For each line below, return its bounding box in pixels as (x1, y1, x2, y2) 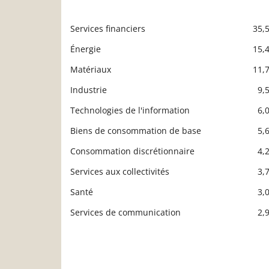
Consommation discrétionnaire (70, 145, 195, 157)
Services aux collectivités (70, 166, 169, 178)
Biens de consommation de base (70, 125, 201, 137)
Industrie (70, 84, 107, 96)
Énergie (70, 43, 101, 55)
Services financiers (70, 23, 145, 35)
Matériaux (70, 64, 111, 76)
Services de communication (70, 207, 181, 219)
